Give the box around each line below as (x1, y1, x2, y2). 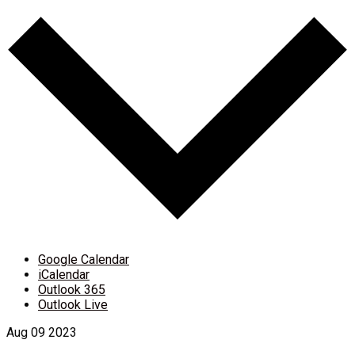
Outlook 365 (38, 281, 105, 297)
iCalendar (38, 266, 90, 282)
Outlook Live (38, 296, 108, 312)
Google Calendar (38, 251, 129, 267)
